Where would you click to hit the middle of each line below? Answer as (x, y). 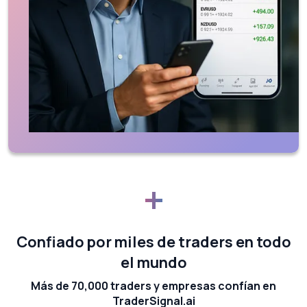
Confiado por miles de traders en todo (153, 242)
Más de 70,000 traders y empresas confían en (153, 286)
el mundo (153, 263)
